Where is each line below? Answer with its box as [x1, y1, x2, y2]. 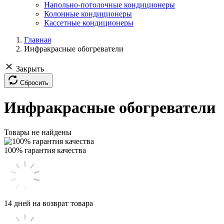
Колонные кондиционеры [44, 9, 132, 18]
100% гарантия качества [4, 145, 86, 154]
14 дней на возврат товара [4, 198, 93, 207]
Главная [24, 35, 51, 44]
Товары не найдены [4, 127, 71, 136]
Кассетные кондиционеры [44, 18, 133, 27]
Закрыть [16, 64, 44, 73]
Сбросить [20, 79, 48, 86]
